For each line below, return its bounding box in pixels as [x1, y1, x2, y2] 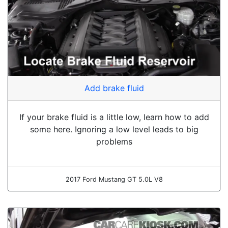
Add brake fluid [84, 82, 144, 93]
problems [96, 136, 132, 147]
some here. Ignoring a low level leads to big [30, 124, 198, 134]
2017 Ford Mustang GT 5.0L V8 [65, 175, 163, 183]
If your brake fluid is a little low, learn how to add [19, 111, 209, 122]
